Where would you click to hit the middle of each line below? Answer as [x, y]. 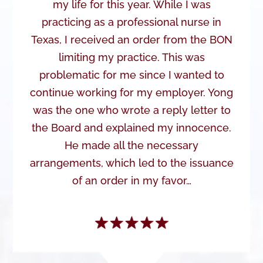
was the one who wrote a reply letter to [131, 110]
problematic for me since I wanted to [131, 75]
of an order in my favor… [131, 180]
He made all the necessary [131, 145]
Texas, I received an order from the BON [131, 39]
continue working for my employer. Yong [131, 92]
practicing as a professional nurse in [131, 22]
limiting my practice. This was [131, 57]
